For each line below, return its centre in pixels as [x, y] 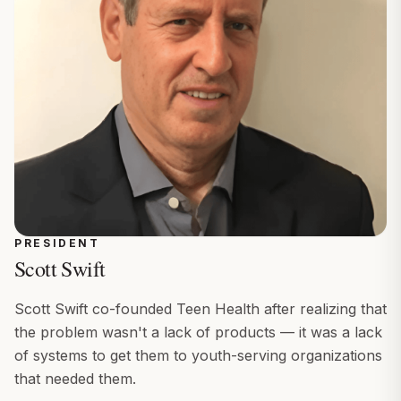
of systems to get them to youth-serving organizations [198, 355]
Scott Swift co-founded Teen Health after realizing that [200, 308]
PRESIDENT [57, 243]
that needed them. [75, 378]
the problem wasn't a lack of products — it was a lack [198, 332]
